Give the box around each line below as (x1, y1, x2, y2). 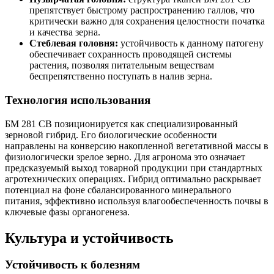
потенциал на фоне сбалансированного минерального (5, 184, 231, 195)
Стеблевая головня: (29, 38, 118, 49)
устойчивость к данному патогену (118, 38, 264, 49)
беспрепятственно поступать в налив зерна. (29, 71, 212, 82)
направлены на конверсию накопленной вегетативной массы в (5, 140, 268, 151)
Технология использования (5, 93, 150, 106)
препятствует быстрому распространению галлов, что (29, 5, 254, 16)
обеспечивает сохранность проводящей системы (29, 49, 232, 60)
